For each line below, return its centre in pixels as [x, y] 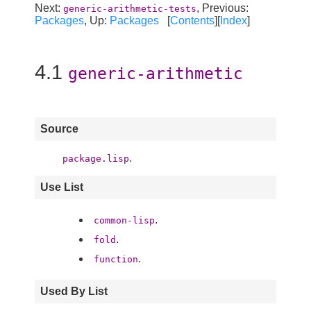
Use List [62, 187]
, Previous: [222, 8]
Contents [192, 20]
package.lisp [96, 158]
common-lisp [124, 220]
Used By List [74, 291]
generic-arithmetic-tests [130, 8]
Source [59, 128]
